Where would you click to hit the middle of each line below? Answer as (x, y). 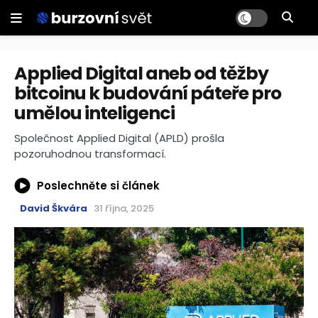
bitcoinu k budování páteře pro (148, 93)
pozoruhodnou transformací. (90, 154)
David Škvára (54, 209)
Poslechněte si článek (98, 185)
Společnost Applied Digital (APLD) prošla (119, 138)
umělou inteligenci (94, 113)
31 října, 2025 (124, 209)
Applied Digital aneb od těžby (141, 73)
